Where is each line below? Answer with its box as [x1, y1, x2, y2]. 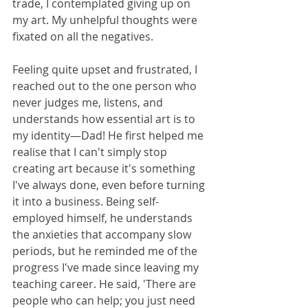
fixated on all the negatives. [12, 29, 153, 45]
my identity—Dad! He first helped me [12, 128, 206, 144]
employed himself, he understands [12, 210, 195, 226]
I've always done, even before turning [12, 177, 208, 193]
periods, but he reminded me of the [12, 243, 200, 259]
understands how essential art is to [12, 111, 198, 127]
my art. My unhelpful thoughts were [12, 12, 200, 28]
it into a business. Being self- [12, 194, 159, 210]
